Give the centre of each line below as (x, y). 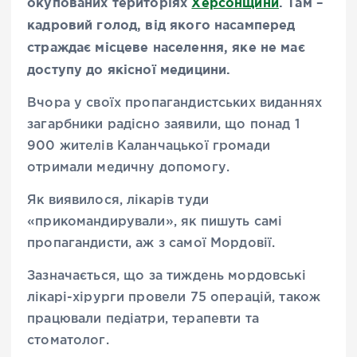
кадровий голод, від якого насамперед (161, 24)
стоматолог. (68, 340)
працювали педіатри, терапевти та (143, 319)
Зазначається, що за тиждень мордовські (167, 276)
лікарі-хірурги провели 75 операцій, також (174, 297)
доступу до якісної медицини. (129, 69)
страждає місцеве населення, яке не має (166, 47)
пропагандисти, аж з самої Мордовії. (151, 243)
